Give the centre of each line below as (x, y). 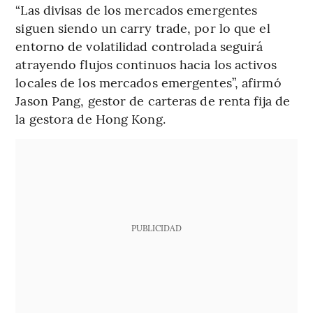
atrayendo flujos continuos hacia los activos (146, 64)
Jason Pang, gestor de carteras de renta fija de (153, 100)
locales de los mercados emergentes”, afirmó (148, 82)
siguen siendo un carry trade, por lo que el (143, 27)
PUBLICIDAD (156, 227)
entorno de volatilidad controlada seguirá (139, 45)
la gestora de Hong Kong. (90, 118)
